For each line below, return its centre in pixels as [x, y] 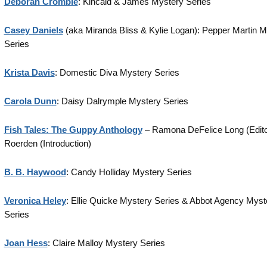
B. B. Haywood [35, 172]
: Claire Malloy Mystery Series [106, 243]
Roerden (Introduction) [47, 143]
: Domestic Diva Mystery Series [117, 72]
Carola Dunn [30, 101]
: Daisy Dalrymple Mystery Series [122, 101]
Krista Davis [29, 72]
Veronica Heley [35, 201]
